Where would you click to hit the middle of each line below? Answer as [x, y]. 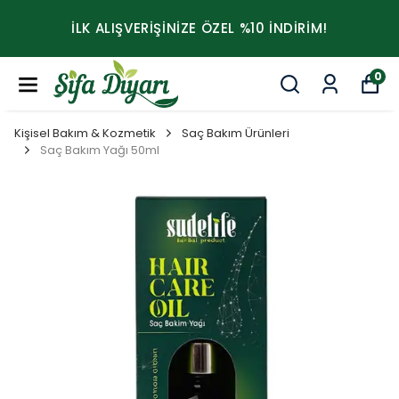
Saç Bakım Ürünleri [236, 133]
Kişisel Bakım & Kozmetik [85, 133]
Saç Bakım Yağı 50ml [100, 150]
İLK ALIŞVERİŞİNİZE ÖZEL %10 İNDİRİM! [199, 28]
